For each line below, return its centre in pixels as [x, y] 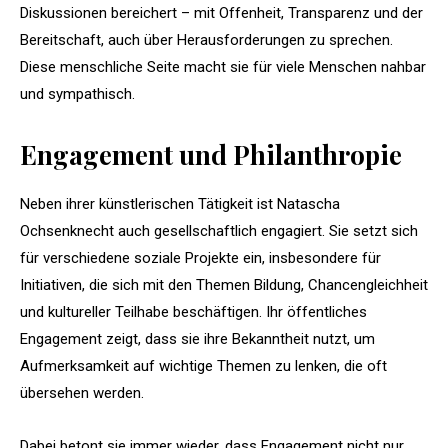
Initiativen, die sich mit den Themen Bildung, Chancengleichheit [224, 284]
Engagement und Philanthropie [211, 154]
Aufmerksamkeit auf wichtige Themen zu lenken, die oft [203, 365]
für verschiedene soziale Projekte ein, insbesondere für [200, 257]
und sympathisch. [77, 93]
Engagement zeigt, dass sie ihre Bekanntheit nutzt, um [197, 338]
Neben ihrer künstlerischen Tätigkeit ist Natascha [180, 203]
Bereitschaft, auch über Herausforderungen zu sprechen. [206, 39]
